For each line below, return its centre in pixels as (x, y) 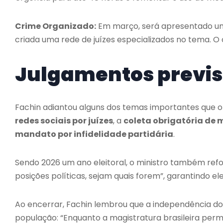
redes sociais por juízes (64, 120)
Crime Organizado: (56, 26)
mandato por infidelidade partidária (94, 134)
